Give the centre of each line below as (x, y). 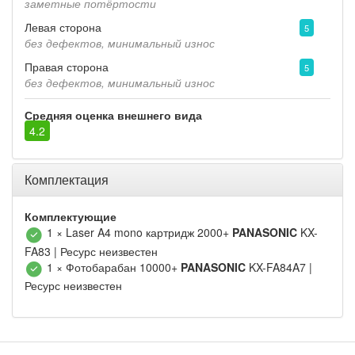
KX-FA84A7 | (279, 267)
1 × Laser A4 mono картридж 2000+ (139, 233)
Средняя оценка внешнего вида (113, 115)
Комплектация (67, 180)
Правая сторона (67, 67)
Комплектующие (71, 217)
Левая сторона (63, 27)
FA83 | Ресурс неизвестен (91, 251)
